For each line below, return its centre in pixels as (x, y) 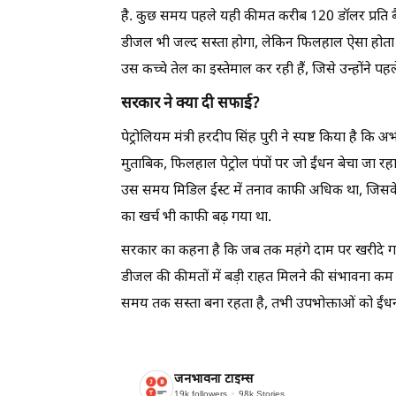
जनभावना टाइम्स (214, 380)
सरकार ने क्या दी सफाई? (190, 104)
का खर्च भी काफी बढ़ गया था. (196, 217)
